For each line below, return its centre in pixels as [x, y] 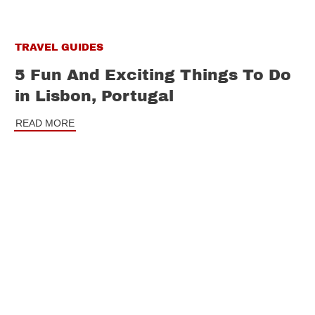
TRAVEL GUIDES [59, 47]
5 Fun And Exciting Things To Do [153, 75]
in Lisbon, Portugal [94, 96]
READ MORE [45, 123]
